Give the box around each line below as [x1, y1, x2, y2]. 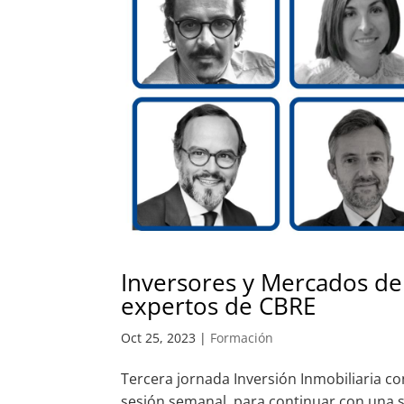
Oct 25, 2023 [121, 329, 197, 347]
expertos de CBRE [121, 289, 317, 323]
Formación [210, 329, 274, 347]
